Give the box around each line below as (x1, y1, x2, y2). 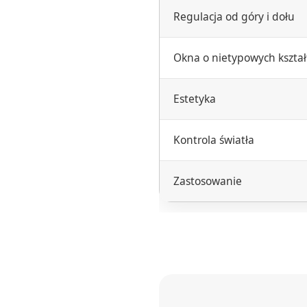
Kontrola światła (173, 132, 254, 147)
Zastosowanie (173, 173, 242, 188)
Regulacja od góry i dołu (173, 9, 295, 24)
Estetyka (173, 91, 216, 106)
